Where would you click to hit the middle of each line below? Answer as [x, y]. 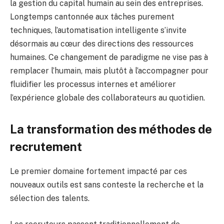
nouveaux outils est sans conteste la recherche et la [107, 185]
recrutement [46, 147]
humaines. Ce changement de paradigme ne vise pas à [109, 57]
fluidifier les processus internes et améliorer [93, 84]
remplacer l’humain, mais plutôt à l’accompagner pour [109, 71]
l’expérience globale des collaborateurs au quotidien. [107, 98]
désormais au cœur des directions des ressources [102, 44]
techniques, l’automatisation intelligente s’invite [98, 30]
